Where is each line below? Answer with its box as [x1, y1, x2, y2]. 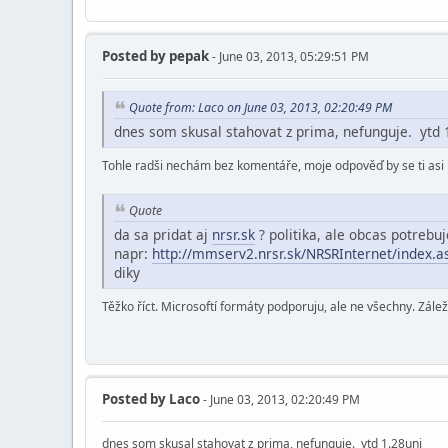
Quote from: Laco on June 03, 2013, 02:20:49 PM [129, 98, 392, 116]
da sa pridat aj [114, 225, 212, 245]
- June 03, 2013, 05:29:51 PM [209, 47, 369, 65]
